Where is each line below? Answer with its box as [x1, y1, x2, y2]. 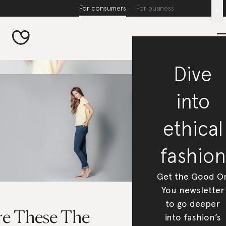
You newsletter [161, 185, 224, 195]
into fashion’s [164, 212, 221, 222]
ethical [162, 117, 223, 140]
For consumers [79, 4, 126, 12]
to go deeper [165, 198, 220, 209]
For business [136, 4, 174, 12]
